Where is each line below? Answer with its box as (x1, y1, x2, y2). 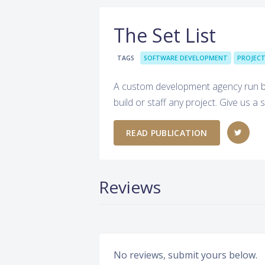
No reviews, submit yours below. (114, 248, 257, 261)
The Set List (114, 22, 216, 48)
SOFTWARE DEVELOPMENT (144, 54, 228, 62)
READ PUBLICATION (126, 127, 208, 138)
